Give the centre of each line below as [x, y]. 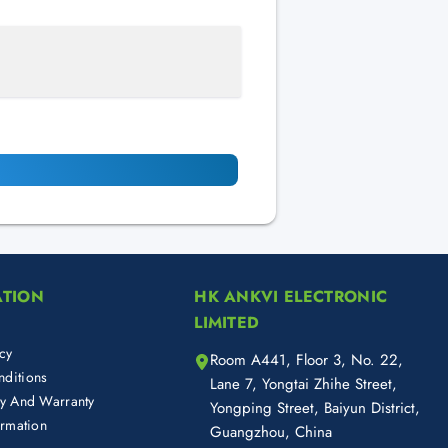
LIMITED [227, 323]
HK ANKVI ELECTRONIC [291, 297]
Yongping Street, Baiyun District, [315, 408]
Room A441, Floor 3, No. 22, [307, 360]
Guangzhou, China [271, 432]
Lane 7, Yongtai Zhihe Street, [304, 384]
